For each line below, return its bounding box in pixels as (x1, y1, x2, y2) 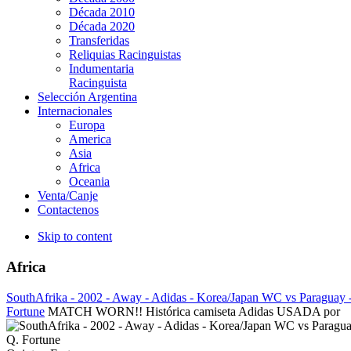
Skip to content (38, 230, 112, 244)
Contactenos (38, 203, 99, 217)
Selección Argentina (38, 90, 137, 104)
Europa (69, 118, 105, 132)
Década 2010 (69, 5, 135, 20)
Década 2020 (69, 20, 135, 34)
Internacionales (38, 104, 112, 118)
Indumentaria (69, 62, 134, 76)
